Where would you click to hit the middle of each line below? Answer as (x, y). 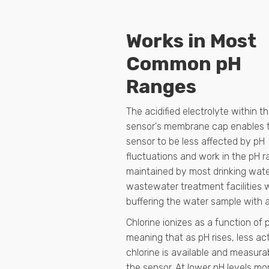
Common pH (184, 64)
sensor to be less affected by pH (195, 142)
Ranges (161, 87)
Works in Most (191, 41)
